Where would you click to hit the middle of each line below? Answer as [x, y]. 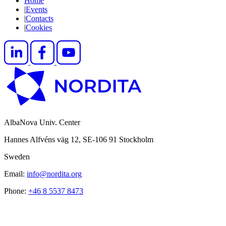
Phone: [16, 191]
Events [37, 9]
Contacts [40, 18]
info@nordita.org [54, 174]
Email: [15, 174]
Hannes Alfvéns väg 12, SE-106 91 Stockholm [79, 139]
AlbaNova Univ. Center [42, 122]
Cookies [39, 27]
